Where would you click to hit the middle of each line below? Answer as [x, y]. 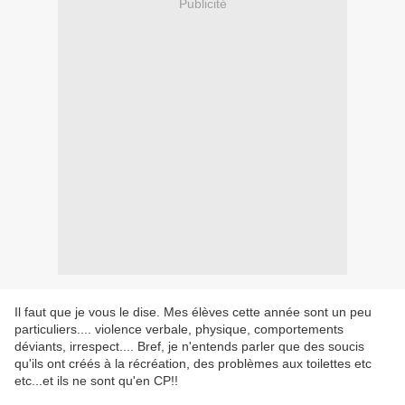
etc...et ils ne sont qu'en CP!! [96, 381]
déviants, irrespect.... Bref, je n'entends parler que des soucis [189, 347]
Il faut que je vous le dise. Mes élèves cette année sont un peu [193, 312]
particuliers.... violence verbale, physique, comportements [179, 330]
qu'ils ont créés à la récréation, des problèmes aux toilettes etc [193, 364]
